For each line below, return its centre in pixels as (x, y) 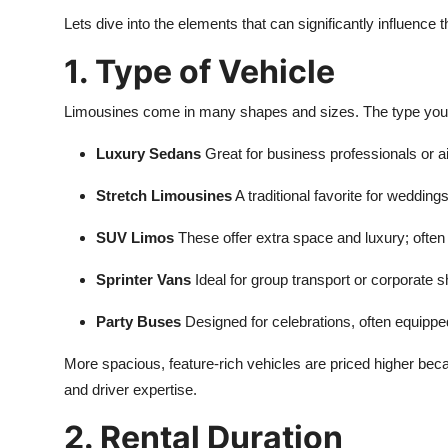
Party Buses (138, 321)
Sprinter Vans (143, 279)
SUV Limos (135, 237)
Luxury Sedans (148, 153)
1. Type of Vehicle (199, 71)
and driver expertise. (130, 389)
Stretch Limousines (164, 195)
